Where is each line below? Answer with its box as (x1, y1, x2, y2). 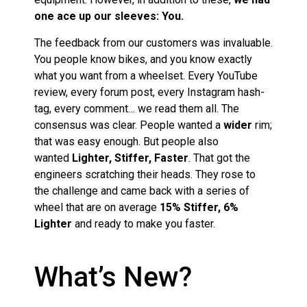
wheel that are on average (34, 200, 160, 214)
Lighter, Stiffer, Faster (72, 151, 188, 164)
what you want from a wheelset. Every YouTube (34, 69, 258, 82)
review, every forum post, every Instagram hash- (34, 85, 265, 99)
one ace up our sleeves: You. (34, 10, 184, 23)
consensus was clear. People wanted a (34, 118, 223, 132)
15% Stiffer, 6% (160, 200, 238, 214)
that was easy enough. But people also (34, 134, 219, 148)
